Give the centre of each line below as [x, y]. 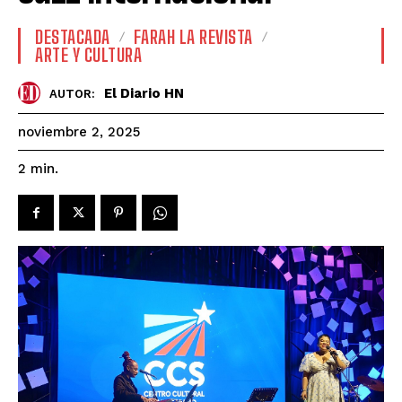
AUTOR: [72, 93]
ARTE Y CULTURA [88, 55]
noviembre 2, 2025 [79, 132]
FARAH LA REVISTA [193, 37]
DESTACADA [73, 37]
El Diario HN [144, 93]
